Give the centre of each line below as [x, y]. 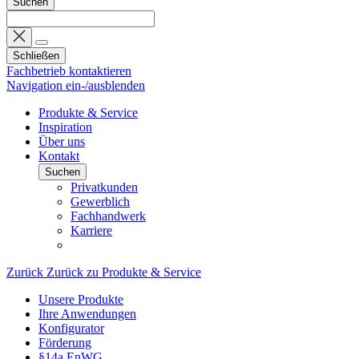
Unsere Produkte [81, 299]
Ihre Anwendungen [87, 314]
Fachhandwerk [108, 216]
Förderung [65, 343]
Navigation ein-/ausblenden [76, 85]
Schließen [36, 56]
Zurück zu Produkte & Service [124, 272]
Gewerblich [100, 202]
